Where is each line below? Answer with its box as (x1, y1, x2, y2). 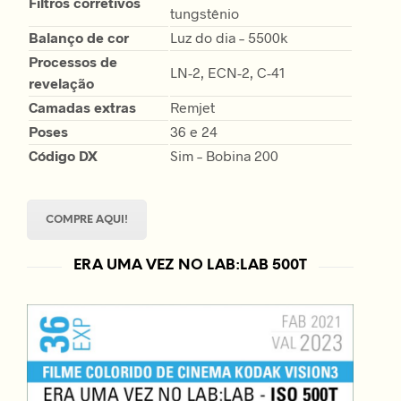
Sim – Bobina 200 (170, 146, 278, 164)
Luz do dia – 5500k (170, 28, 287, 46)
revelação (29, 73, 94, 91)
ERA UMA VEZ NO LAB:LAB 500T (73, 258, 307, 274)
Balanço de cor (29, 28, 129, 46)
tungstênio (170, 4, 239, 21)
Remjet (170, 98, 215, 115)
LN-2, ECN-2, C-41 (170, 63, 285, 81)
